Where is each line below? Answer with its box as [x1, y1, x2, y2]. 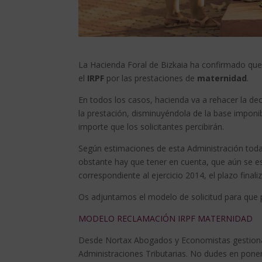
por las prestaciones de [104, 72, 198, 84]
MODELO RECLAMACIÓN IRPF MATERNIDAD [78, 212, 253, 224]
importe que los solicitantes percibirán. [78, 120, 225, 132]
